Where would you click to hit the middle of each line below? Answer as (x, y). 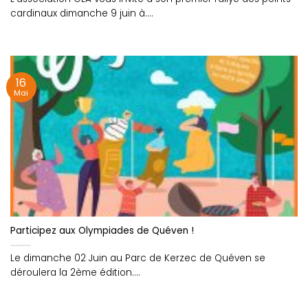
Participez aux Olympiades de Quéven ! (102, 231)
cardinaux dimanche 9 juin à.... (82, 14)
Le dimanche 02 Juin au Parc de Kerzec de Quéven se (138, 258)
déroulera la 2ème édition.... (75, 273)
